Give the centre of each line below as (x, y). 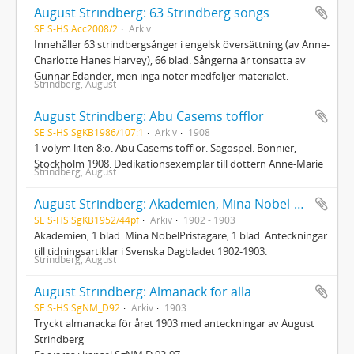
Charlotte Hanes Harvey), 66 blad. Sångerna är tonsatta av (170, 60)
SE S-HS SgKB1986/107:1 (89, 132)
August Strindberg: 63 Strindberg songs (152, 12)
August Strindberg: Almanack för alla (143, 291)
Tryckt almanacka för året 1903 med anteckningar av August (174, 323)
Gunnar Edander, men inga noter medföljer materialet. (161, 75)
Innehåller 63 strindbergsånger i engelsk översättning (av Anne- (182, 44)
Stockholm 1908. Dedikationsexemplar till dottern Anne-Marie (179, 163)
